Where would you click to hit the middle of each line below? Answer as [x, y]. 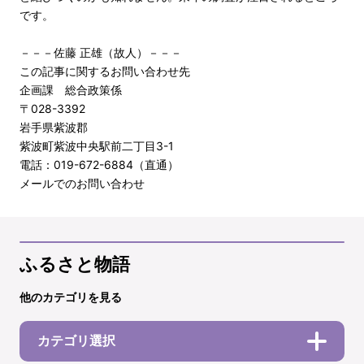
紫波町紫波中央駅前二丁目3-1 [97, 146]
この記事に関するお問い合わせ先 [105, 71]
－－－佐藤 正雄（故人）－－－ [101, 52]
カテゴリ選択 [76, 340]
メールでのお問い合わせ [82, 183]
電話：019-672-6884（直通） [99, 165]
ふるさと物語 [75, 264]
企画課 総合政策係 [71, 90]
